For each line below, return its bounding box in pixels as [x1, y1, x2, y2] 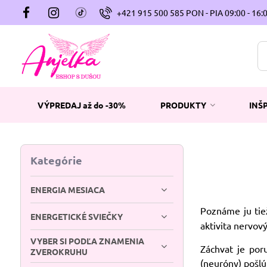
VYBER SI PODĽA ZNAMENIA [30, 235, 144, 246]
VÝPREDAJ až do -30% [37, 100, 126, 110]
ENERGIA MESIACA [30, 184, 105, 195]
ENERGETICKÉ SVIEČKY [30, 211, 123, 222]
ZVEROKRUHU [30, 246, 88, 257]
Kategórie [30, 153, 82, 167]
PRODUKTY [160, 100, 207, 110]
